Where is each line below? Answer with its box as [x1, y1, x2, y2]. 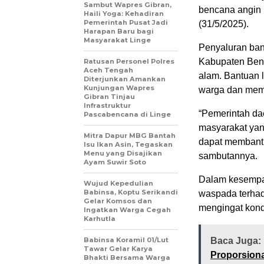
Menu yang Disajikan [84, 149, 162, 157]
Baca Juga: [210, 236, 261, 246]
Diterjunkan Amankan [84, 75, 166, 83]
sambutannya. [199, 151, 258, 161]
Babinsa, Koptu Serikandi [84, 188, 178, 196]
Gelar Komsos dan [84, 197, 152, 205]
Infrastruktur [84, 101, 131, 110]
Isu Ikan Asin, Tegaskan [84, 140, 173, 148]
